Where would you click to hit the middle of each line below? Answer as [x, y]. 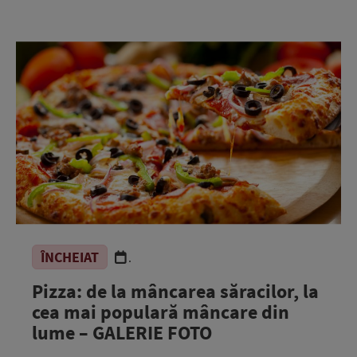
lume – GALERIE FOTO [122, 332]
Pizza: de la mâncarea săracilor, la [175, 291]
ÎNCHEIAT [70, 257]
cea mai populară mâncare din [161, 312]
